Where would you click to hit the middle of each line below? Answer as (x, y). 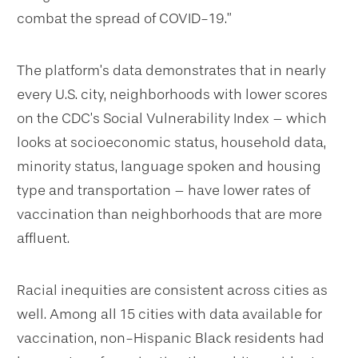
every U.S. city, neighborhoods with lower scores (172, 94)
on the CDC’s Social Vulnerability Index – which (172, 118)
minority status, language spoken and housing (169, 166)
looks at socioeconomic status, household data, (171, 142)
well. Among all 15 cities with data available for (169, 314)
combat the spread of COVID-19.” (124, 18)
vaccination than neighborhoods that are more (169, 214)
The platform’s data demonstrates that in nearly (171, 70)
